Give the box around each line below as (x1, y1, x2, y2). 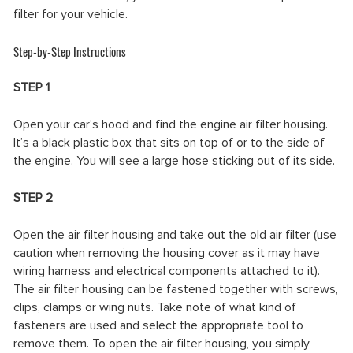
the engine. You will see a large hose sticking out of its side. (13, 153, 335, 169)
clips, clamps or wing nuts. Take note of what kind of (13, 299, 296, 315)
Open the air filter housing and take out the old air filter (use (13, 227, 336, 243)
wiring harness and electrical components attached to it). (13, 263, 320, 279)
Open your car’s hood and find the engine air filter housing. (13, 117, 328, 132)
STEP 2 (13, 190, 53, 206)
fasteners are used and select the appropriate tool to (13, 318, 303, 333)
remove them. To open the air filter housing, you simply (13, 336, 310, 351)
